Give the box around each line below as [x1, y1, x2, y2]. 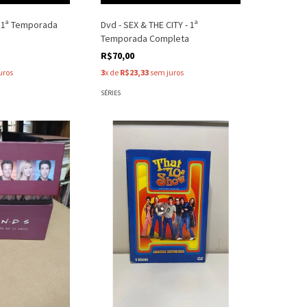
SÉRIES [101, 88, 121, 97]
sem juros [149, 67, 184, 77]
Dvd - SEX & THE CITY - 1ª [101, 19, 199, 31]
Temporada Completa [101, 32, 190, 45]
